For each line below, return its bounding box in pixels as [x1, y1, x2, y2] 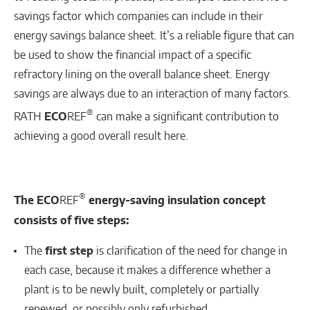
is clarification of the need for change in [93, 243, 287, 257]
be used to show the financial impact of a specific [14, 48, 251, 62]
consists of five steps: [14, 212, 129, 227]
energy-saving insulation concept [89, 193, 266, 208]
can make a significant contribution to [93, 109, 279, 124]
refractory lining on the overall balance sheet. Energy [14, 67, 269, 82]
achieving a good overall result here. [14, 129, 188, 143]
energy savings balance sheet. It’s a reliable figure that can [14, 28, 294, 43]
